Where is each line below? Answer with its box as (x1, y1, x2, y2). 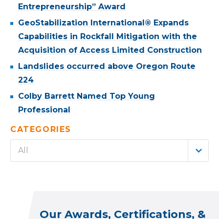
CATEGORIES (10, 125, 71, 134)
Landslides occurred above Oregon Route (18, 62, 196, 71)
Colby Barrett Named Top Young (18, 91, 155, 101)
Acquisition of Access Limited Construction (18, 45, 202, 55)
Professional (18, 105, 70, 114)
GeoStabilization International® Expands (18, 18, 189, 27)
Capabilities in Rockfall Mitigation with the (18, 32, 197, 41)
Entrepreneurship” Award (18, 2, 126, 11)
